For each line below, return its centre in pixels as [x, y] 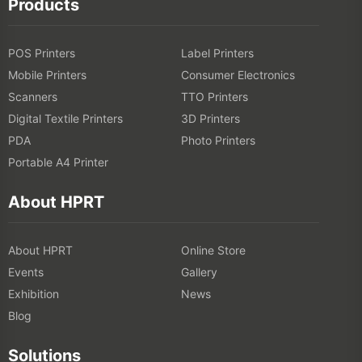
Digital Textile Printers [65, 119]
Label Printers [217, 53]
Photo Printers [218, 141]
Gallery [199, 272]
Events [26, 272]
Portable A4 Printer [58, 162]
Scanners [33, 97]
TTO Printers [215, 97]
